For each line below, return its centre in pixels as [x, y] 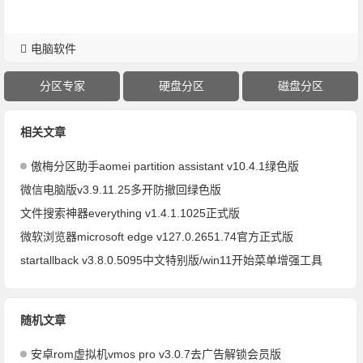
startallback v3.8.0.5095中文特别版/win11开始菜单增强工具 [172, 261]
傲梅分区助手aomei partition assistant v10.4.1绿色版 [165, 167]
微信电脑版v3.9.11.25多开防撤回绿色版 [121, 190]
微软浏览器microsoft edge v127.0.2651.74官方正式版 [157, 237]
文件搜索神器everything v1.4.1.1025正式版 [130, 214]
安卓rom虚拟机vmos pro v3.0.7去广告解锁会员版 [156, 354]
